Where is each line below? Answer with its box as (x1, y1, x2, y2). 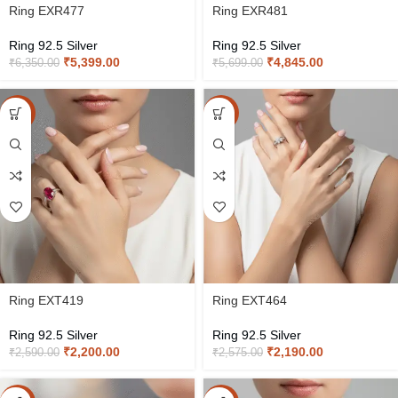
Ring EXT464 (212, 293, 287, 307)
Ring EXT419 (9, 293, 84, 307)
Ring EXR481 (212, 4, 288, 18)
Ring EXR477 (9, 4, 84, 18)
